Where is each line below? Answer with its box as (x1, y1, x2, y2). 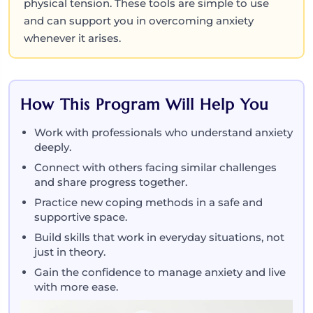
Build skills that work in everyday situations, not (34, 230, 284, 244)
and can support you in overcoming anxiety (24, 13, 254, 27)
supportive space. (34, 210, 127, 224)
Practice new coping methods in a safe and (34, 195, 263, 209)
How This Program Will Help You (20, 94, 269, 114)
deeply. (34, 140, 71, 154)
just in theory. (34, 245, 105, 259)
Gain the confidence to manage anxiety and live (34, 265, 286, 279)
